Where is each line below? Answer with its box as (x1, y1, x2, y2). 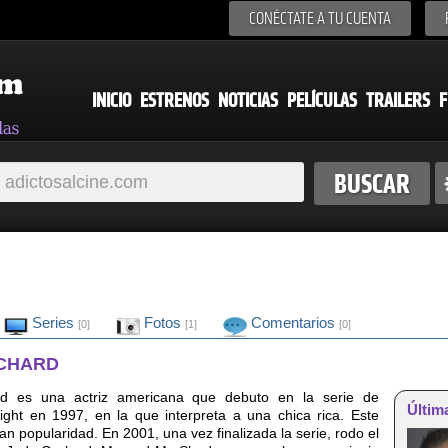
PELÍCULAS (287, 88, 357, 113)
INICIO (92, 88, 131, 113)
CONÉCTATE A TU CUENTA (249, 8, 391, 29)
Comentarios (247, 313, 339, 331)
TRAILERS (366, 88, 430, 113)
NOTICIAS (218, 88, 278, 113)
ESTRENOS (140, 88, 209, 113)
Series (28, 313, 78, 331)
